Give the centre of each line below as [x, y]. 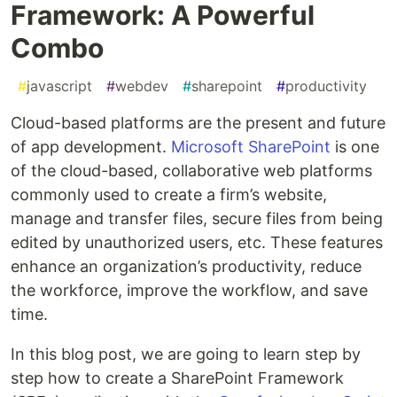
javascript [59, 86]
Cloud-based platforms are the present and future [198, 122]
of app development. [91, 146]
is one [355, 146]
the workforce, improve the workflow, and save [189, 290]
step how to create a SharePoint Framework [177, 378]
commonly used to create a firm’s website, [169, 194]
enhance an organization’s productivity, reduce [186, 266]
